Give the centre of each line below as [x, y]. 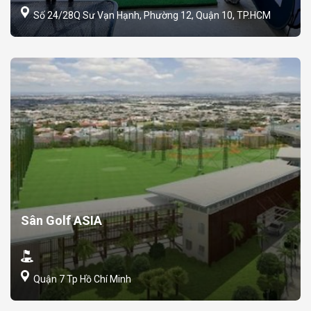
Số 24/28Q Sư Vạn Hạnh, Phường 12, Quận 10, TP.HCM [151, 16]
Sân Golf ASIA [61, 221]
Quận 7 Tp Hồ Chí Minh [81, 279]
